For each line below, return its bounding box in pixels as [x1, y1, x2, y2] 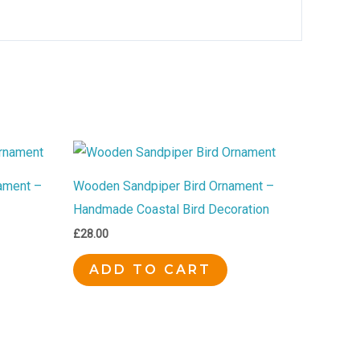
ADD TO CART [89, 262, 211, 278]
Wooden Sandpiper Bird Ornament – [73, 178, 274, 194]
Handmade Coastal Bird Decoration [73, 202, 269, 218]
